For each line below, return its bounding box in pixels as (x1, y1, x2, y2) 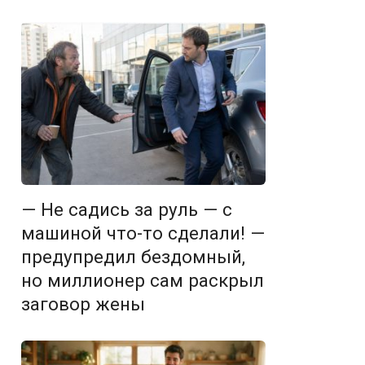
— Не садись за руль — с (21, 199, 232, 220)
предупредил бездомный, (21, 246, 245, 267)
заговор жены (21, 293, 145, 314)
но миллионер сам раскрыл (21, 270, 264, 291)
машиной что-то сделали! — (21, 222, 265, 244)
